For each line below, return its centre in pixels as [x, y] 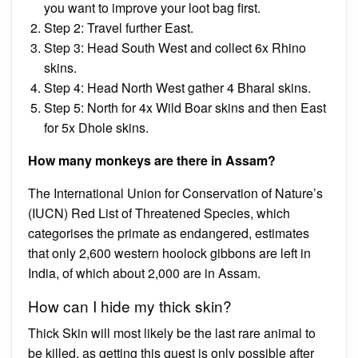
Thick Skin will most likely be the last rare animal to [172, 332]
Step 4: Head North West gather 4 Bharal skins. [177, 87]
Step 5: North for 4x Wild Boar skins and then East [185, 107]
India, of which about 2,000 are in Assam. [144, 272]
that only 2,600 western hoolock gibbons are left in [169, 253]
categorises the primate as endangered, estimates [169, 233]
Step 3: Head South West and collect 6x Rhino [175, 47]
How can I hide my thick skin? [130, 305]
